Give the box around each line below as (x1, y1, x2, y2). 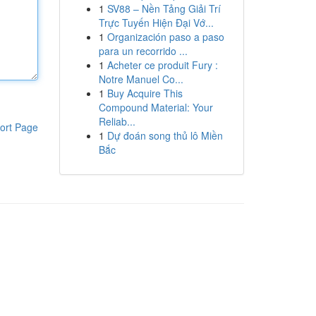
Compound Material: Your (98, 100, 213, 114)
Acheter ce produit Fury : (107, 58, 218, 72)
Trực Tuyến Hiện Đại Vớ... (98, 16, 214, 30)
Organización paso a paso (107, 30, 224, 44)
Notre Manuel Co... (98, 72, 183, 86)
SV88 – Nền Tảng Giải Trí (107, 1, 221, 16)
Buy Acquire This (107, 86, 183, 100)
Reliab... (98, 114, 135, 128)
